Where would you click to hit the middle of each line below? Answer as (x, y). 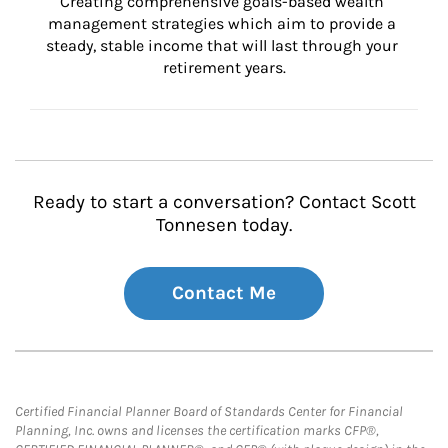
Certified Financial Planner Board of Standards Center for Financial (209, 411)
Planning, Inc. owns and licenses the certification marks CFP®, (197, 430)
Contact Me (224, 293)
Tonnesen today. (224, 225)
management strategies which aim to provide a (224, 23)
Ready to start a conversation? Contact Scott (224, 202)
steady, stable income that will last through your (224, 45)
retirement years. (224, 67)
